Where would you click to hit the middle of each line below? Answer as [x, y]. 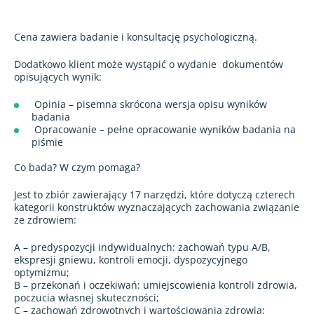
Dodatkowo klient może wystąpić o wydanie [115, 64]
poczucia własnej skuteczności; [87, 297]
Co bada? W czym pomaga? [77, 167]
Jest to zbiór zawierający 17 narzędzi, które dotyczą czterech [155, 194]
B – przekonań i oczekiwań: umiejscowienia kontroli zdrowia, [156, 285]
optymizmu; [42, 272]
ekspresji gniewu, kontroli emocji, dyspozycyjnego [131, 259]
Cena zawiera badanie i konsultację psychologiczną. [136, 36]
